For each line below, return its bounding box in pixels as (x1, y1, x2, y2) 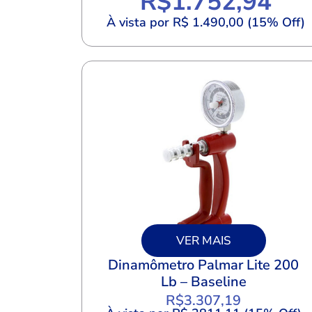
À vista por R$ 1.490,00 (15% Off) (106, 14, 305, 31)
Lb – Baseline (160, 272, 247, 291)
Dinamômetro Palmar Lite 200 (108, 255, 299, 274)
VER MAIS (175, 232, 231, 249)
